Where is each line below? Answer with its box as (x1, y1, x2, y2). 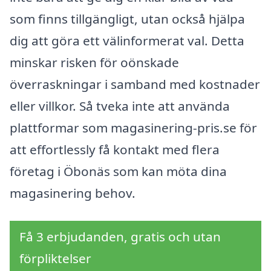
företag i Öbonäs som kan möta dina (10, 163, 227, 180)
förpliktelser (19, 249, 91, 267)
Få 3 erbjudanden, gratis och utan (19, 227, 221, 245)
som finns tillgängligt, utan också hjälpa (10, 10, 245, 28)
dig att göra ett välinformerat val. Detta (10, 32, 244, 50)
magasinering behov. (10, 184, 135, 202)
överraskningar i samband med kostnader (10, 76, 260, 93)
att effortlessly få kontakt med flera (10, 141, 220, 158)
